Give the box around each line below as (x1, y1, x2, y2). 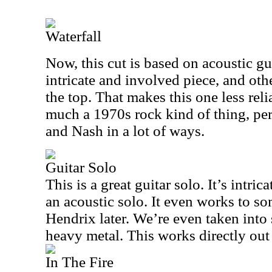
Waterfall (46, 28, 101, 44)
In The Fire (46, 254, 114, 270)
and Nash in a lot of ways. (46, 123, 205, 139)
